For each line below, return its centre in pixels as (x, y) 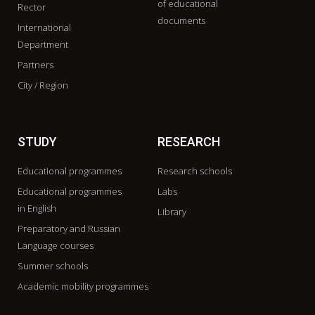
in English (37, 208)
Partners (36, 65)
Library (172, 212)
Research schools (195, 171)
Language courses (56, 246)
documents (181, 21)
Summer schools (53, 266)
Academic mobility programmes (83, 287)
